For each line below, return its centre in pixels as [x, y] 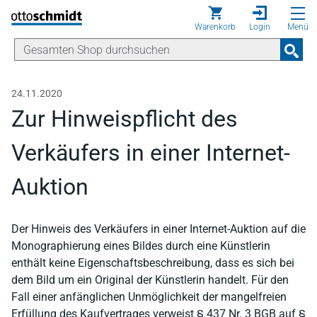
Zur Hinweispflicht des [125, 119]
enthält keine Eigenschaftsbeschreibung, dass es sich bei [153, 263]
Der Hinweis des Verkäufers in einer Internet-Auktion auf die [158, 229]
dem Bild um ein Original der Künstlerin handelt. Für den [150, 280]
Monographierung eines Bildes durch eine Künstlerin [141, 246]
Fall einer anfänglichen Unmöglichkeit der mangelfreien [149, 297]
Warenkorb [215, 27]
